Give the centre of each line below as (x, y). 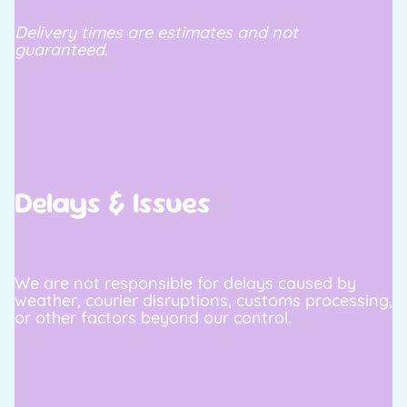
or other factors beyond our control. (153, 318)
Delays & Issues (113, 203)
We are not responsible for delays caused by (185, 283)
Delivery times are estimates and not (156, 32)
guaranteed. (61, 49)
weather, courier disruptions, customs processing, (203, 301)
